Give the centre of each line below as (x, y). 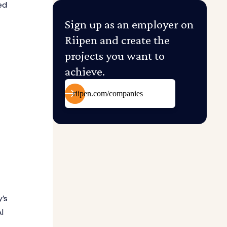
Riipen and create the (117, 40)
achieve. (85, 71)
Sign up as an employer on (129, 24)
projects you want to (115, 55)
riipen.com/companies (108, 93)
